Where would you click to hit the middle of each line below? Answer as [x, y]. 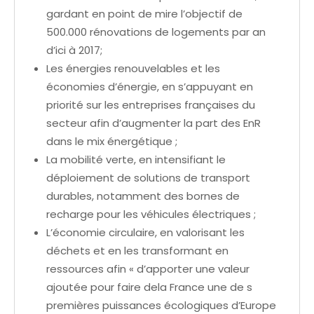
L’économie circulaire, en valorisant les [145, 233]
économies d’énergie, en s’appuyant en [150, 87]
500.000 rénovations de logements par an [156, 32]
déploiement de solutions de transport [148, 178]
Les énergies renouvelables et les [133, 69]
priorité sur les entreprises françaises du [151, 105]
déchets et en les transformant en [137, 251]
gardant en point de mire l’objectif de [144, 14]
